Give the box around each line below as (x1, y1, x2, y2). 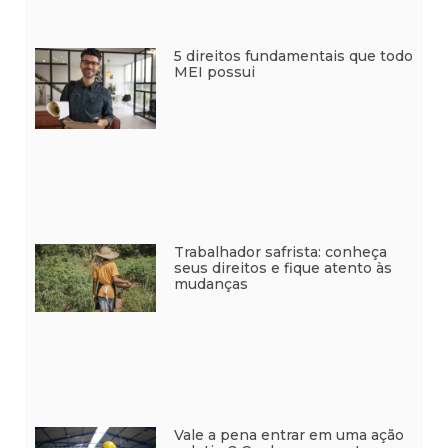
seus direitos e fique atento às (173, 258, 392, 277)
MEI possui (173, 63, 255, 82)
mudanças (173, 274, 248, 293)
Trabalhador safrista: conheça (173, 242, 387, 261)
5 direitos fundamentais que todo (173, 47, 413, 66)
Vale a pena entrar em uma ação (173, 425, 404, 444)
